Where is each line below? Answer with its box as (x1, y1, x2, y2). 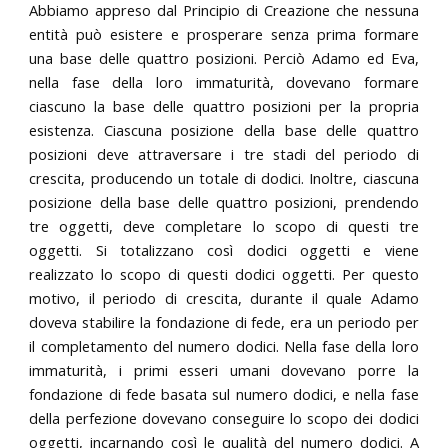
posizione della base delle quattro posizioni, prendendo (29, 191, 419, 212)
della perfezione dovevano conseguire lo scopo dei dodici (29, 407, 419, 428)
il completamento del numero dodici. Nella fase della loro (29, 335, 419, 356)
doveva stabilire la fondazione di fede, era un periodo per (29, 311, 419, 332)
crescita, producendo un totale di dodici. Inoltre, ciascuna (29, 167, 419, 188)
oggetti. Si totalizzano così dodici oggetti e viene (29, 239, 419, 260)
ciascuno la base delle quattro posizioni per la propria (29, 95, 419, 116)
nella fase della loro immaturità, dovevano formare (29, 71, 419, 92)
